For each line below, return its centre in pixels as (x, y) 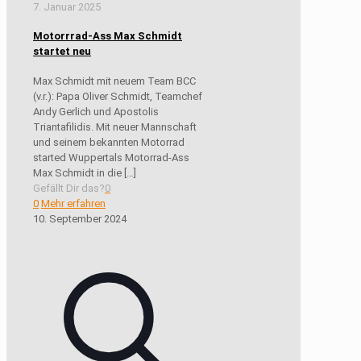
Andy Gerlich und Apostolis (96, 111)
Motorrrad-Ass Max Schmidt (108, 36)
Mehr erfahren (73, 203)
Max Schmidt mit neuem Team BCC (114, 81)
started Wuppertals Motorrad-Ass (111, 157)
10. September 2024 (80, 218)
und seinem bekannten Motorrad (109, 142)
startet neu (62, 52)
